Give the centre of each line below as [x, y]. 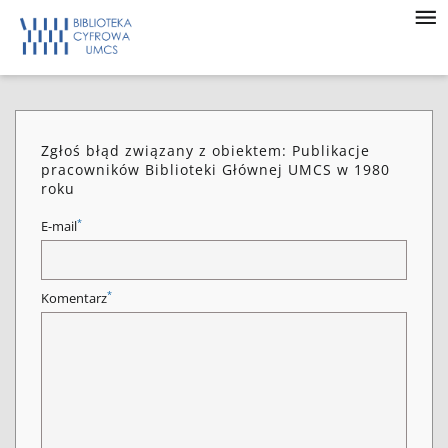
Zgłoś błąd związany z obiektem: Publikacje [205, 150]
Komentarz [74, 298]
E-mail [59, 226]
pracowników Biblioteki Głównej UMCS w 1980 [215, 169]
